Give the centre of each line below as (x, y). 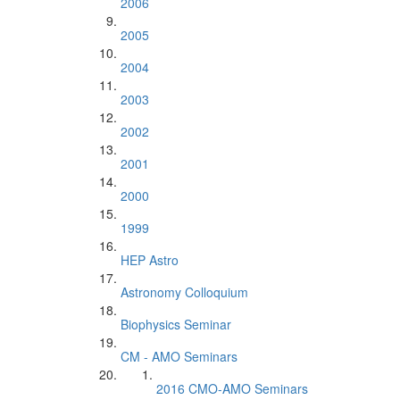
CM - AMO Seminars (179, 356)
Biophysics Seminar (176, 324)
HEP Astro (150, 260)
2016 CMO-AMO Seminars (232, 388)
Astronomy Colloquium (184, 292)
